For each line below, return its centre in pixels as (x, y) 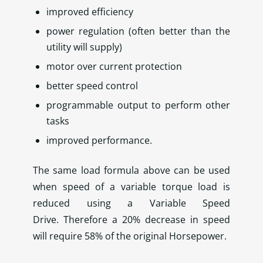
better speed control (92, 86)
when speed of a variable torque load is (131, 187)
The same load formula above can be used (131, 171)
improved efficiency (90, 12)
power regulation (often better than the (138, 31)
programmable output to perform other (138, 105)
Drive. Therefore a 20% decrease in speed (131, 220)
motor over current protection (114, 67)
